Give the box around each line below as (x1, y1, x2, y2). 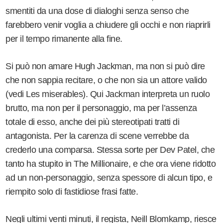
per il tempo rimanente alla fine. (5, 33, 125, 44)
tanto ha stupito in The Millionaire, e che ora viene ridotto (5, 158, 216, 169)
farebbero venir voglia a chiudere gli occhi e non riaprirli (5, 19, 211, 30)
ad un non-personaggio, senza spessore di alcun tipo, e (5, 172, 213, 183)
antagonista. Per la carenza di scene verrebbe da (5, 130, 189, 141)
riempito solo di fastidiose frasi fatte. (5, 186, 140, 197)
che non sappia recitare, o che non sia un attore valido (5, 75, 207, 85)
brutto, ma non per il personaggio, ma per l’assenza (5, 103, 197, 113)
